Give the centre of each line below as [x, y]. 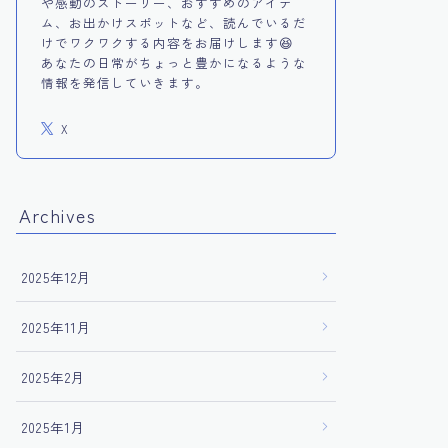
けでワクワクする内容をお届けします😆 [167, 42]
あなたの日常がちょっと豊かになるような [174, 62]
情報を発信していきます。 [125, 82]
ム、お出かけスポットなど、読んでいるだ [174, 22]
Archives [57, 215]
